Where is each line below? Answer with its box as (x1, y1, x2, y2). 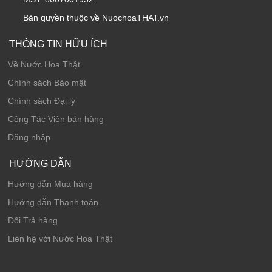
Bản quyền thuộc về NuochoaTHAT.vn (23, 13, 169, 23)
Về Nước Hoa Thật (8, 59, 80, 70)
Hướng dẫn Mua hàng (8, 179, 93, 189)
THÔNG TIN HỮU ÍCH (9, 39, 107, 50)
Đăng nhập (8, 132, 50, 143)
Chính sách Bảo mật (8, 78, 86, 88)
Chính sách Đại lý (8, 96, 75, 106)
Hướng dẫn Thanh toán (8, 197, 98, 208)
